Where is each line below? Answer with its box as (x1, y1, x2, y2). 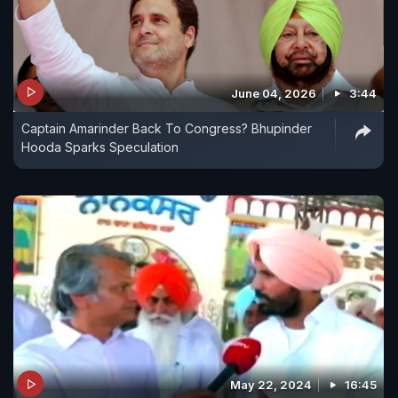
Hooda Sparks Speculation (21, 139, 179, 155)
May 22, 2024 (230, 378, 312, 393)
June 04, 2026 (231, 85, 316, 100)
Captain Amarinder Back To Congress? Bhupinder (21, 120, 312, 136)
